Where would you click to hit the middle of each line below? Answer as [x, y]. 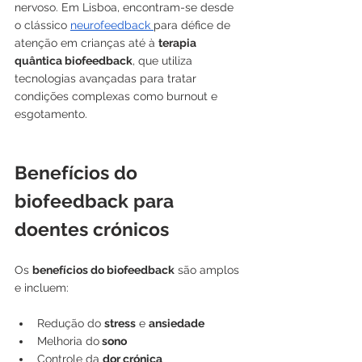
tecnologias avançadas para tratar [107, 78]
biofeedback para [97, 200]
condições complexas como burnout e [118, 96]
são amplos [208, 269]
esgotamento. [51, 114]
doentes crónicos [92, 229]
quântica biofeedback [74, 60]
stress [120, 323]
